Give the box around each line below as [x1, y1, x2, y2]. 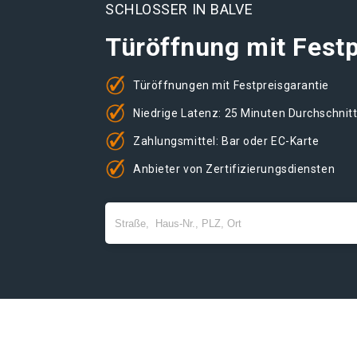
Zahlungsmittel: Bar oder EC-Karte [133, 134, 320, 147]
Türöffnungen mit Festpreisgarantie [133, 78, 330, 92]
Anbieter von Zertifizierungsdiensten [133, 162, 335, 175]
